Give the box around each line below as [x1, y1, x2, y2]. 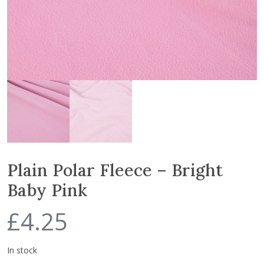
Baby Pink [7, 179, 87, 202]
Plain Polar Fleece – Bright [7, 159, 223, 181]
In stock [7, 245, 37, 256]
